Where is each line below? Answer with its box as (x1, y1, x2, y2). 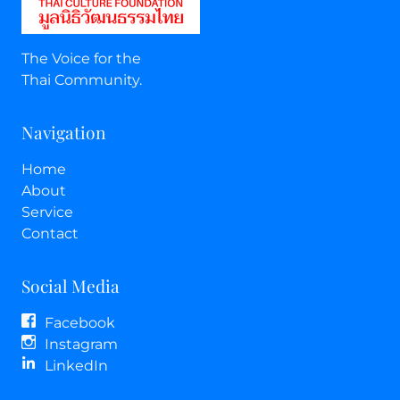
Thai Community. (21, 71, 142, 88)
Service (21, 203, 73, 221)
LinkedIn (44, 356, 108, 374)
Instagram (44, 335, 118, 353)
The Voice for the (21, 49, 141, 67)
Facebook (44, 313, 115, 331)
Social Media (21, 273, 120, 297)
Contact (21, 224, 79, 242)
